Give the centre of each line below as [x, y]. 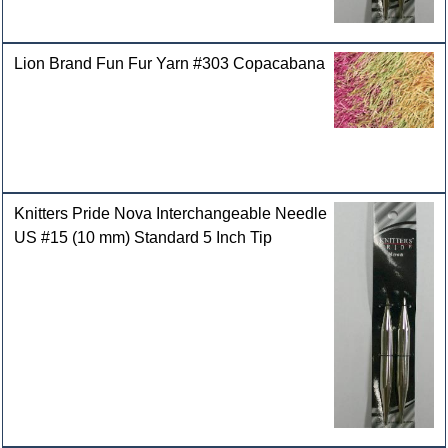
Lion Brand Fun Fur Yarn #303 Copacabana [170, 63]
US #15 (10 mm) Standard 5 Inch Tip [143, 237]
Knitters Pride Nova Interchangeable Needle [171, 213]
